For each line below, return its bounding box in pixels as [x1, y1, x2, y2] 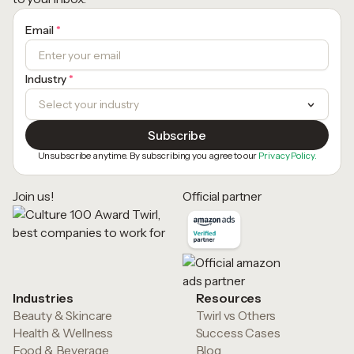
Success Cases [195, 326, 281, 341]
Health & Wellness [12, 326, 114, 341]
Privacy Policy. [258, 150, 317, 162]
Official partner [183, 189, 262, 205]
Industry [25, 73, 70, 86]
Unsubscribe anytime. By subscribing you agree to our [37, 150, 259, 162]
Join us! [12, 189, 55, 205]
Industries [12, 291, 74, 307]
